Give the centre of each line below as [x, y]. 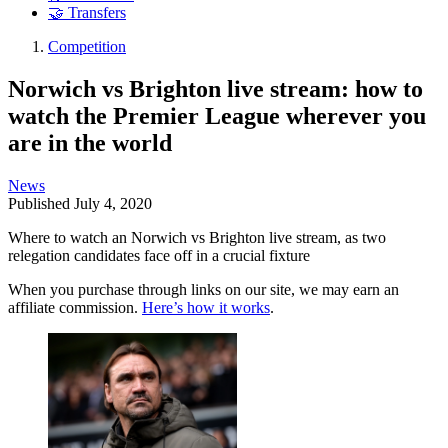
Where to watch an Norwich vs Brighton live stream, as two [197, 237]
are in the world [90, 142]
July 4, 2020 [113, 203]
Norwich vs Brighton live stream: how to [215, 88]
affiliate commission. [75, 307]
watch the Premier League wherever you [217, 115]
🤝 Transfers [87, 13]
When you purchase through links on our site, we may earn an [203, 289]
